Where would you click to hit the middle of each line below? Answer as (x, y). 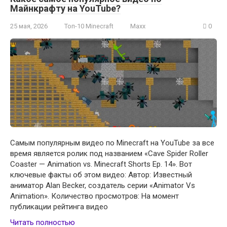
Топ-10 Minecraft (89, 26)
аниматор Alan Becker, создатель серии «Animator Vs (103, 185)
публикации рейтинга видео (59, 206)
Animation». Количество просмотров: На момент (94, 196)
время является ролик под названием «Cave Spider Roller (109, 153)
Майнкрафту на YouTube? (65, 8)
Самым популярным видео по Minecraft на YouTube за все (112, 143)
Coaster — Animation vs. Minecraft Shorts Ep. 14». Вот (101, 164)
